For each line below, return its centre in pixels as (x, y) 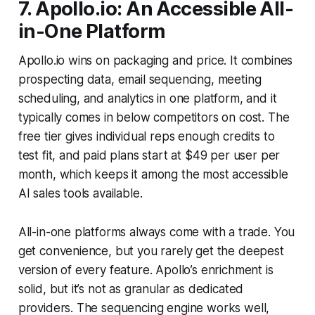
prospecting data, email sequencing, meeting (140, 80)
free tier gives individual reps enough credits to (146, 137)
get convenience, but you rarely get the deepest (151, 251)
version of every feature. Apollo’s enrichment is (146, 270)
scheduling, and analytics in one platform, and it (147, 99)
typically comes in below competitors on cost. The (154, 118)
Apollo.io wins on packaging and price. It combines (155, 61)
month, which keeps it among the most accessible (153, 175)
